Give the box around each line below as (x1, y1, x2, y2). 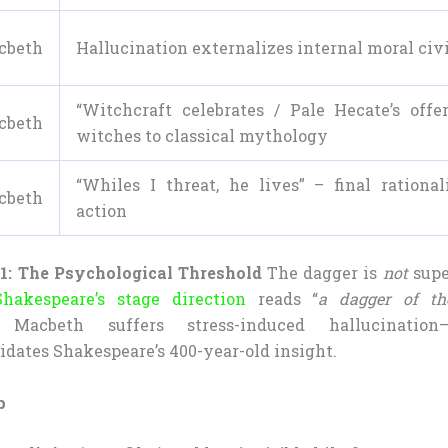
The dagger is (261, 262, 383, 284)
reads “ (245, 288, 319, 310)
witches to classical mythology (76, 125, 328, 147)
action (76, 200, 127, 222)
